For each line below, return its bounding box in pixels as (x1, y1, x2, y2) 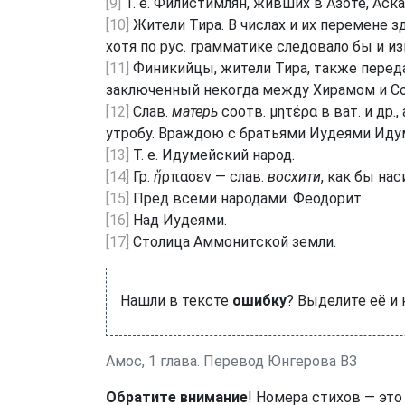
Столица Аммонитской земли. (129, 232, 336, 250)
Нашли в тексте (120, 291, 232, 309)
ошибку (232, 291, 287, 309)
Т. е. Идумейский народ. (129, 146, 295, 164)
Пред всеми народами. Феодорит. (129, 189, 364, 207)
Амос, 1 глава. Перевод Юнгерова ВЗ (106, 352, 357, 370)
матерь (172, 102, 218, 120)
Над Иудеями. (129, 211, 227, 229)
